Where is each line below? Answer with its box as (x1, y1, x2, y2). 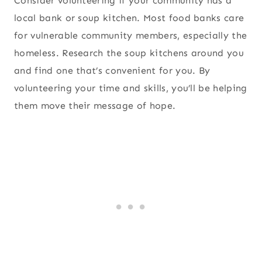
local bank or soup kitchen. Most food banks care (14, 12, 244, 23)
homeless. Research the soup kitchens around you (14, 47, 244, 58)
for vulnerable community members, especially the (14, 29, 247, 41)
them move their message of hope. (14, 99, 179, 111)
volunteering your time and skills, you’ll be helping (14, 82, 247, 94)
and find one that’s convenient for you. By (14, 64, 211, 76)
